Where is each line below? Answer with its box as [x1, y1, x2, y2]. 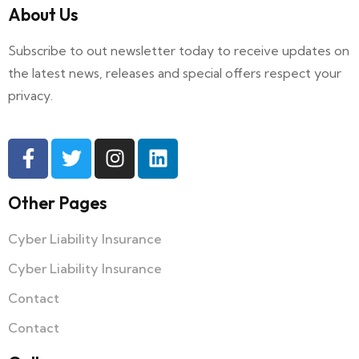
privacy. [8, 87, 53, 103]
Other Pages [8, 192, 107, 213]
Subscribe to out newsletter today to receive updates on [8, 42, 349, 58]
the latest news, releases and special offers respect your [8, 64, 341, 81]
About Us [8, 3, 78, 25]
